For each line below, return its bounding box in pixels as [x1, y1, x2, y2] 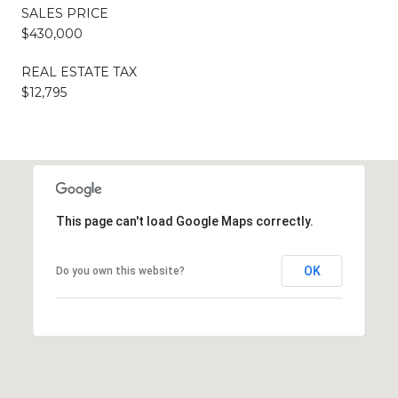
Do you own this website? [55, 265, 185, 278]
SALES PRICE [21, 5, 108, 22]
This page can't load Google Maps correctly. [55, 214, 314, 229]
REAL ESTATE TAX [21, 64, 137, 81]
